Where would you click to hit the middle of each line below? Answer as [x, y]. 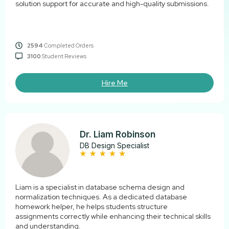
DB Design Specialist [115, 145]
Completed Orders [68, 45]
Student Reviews [63, 56]
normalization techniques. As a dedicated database [101, 197]
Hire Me [114, 83]
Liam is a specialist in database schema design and [100, 187]
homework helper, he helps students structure [91, 207]
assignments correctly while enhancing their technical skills [113, 216]
